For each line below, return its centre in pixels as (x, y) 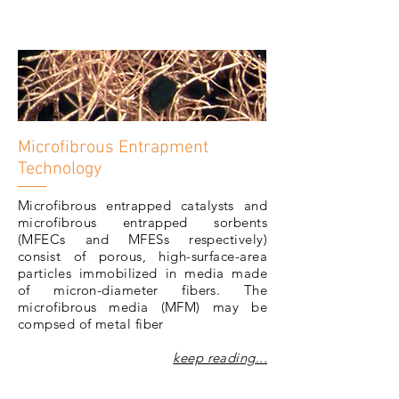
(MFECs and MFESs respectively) (142, 239)
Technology (60, 169)
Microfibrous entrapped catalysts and (142, 205)
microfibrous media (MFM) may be (142, 307)
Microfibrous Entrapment (113, 148)
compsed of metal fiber (91, 324)
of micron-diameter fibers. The (142, 290)
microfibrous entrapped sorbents (142, 222)
